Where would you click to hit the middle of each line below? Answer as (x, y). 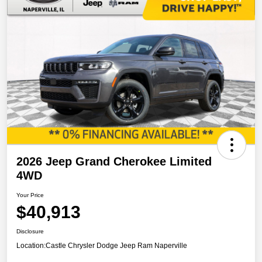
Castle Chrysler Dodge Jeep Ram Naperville (116, 246)
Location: (31, 246)
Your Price (30, 195)
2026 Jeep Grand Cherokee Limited (114, 162)
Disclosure (30, 232)
